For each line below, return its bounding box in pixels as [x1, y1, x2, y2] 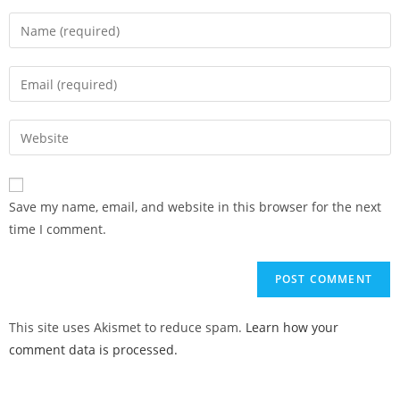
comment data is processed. [9, 341, 178, 358]
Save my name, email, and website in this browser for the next [9, 198, 381, 215]
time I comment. [9, 221, 106, 237]
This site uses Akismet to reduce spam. [9, 319, 246, 336]
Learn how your [246, 319, 338, 336]
